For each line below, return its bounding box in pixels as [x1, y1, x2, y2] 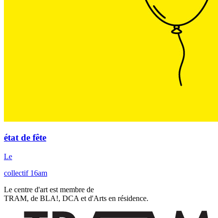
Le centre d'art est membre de [4, 185, 94, 194]
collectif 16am [4, 169, 47, 178]
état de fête [4, 132, 46, 143]
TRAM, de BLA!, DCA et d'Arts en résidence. [4, 194, 148, 203]
